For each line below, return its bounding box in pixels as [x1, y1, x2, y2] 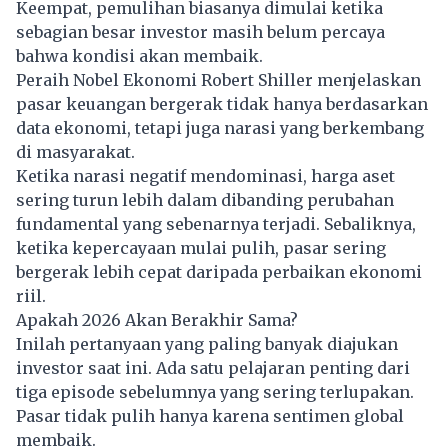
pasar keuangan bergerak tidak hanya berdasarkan [16, 94, 428, 115]
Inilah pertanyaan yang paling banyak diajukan [16, 334, 398, 355]
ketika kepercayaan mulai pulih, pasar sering [16, 238, 386, 259]
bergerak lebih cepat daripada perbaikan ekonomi [16, 262, 422, 283]
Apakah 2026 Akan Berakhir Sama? [16, 310, 298, 331]
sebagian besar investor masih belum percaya [16, 22, 385, 43]
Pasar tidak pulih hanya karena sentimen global [16, 406, 404, 427]
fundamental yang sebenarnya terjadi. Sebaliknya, [16, 214, 416, 235]
